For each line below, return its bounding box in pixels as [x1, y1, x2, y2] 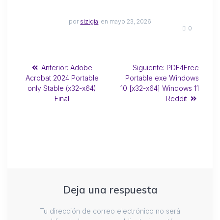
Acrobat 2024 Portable [25, 74, 99, 82]
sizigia [80, 18, 99, 26]
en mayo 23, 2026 [100, 18, 151, 26]
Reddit [166, 94, 187, 103]
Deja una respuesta [62, 183, 158, 196]
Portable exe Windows [125, 74, 199, 82]
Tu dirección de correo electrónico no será [40, 207, 180, 216]
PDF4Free [166, 63, 199, 72]
